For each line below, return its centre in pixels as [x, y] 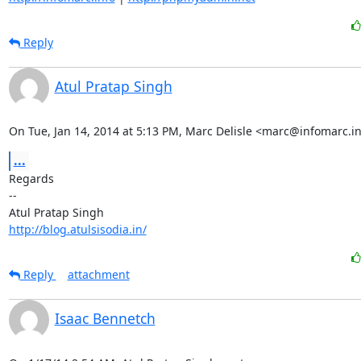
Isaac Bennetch [105, 318]
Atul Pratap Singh [113, 86]
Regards [31, 178]
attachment [98, 274]
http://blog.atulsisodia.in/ [77, 229]
